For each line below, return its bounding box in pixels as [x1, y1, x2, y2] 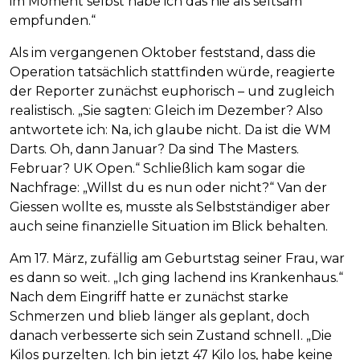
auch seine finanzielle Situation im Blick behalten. [10, 219, 328, 235]
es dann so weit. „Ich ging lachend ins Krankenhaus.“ [10, 270, 343, 286]
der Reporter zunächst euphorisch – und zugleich [10, 84, 334, 100]
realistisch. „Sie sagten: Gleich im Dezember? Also [10, 103, 323, 119]
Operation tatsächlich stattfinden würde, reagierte [10, 64, 335, 80]
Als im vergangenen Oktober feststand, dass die [10, 45, 316, 61]
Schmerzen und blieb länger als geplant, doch [10, 309, 309, 325]
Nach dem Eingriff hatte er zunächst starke [10, 289, 288, 305]
